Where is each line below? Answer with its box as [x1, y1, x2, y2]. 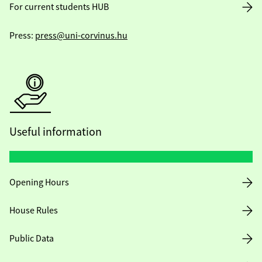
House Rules [9, 205, 58, 216]
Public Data [9, 233, 54, 244]
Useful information [9, 125, 102, 139]
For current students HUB [9, 1, 109, 13]
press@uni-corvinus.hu [35, 30, 127, 42]
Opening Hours [9, 177, 69, 188]
